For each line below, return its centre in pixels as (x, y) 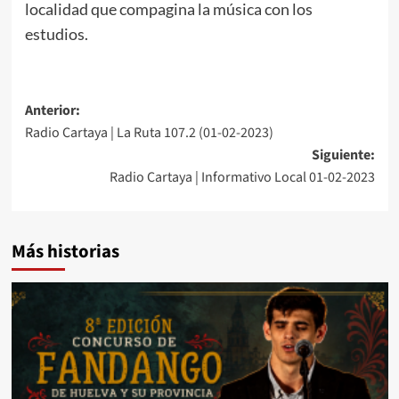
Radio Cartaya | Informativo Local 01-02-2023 (242, 177)
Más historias (65, 251)
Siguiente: (343, 155)
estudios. (56, 33)
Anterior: (52, 110)
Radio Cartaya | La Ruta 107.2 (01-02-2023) (149, 132)
